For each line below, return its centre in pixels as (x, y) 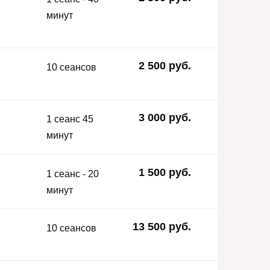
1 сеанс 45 (70, 119)
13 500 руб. (162, 227)
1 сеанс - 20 (73, 174)
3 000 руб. (165, 117)
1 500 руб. (165, 172)
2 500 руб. (165, 65)
